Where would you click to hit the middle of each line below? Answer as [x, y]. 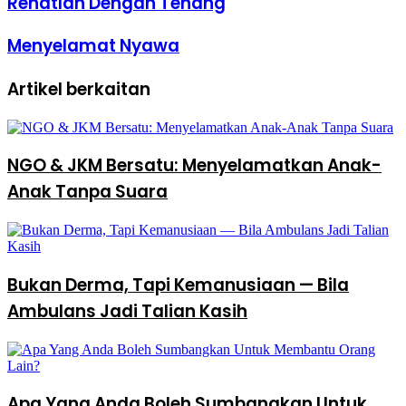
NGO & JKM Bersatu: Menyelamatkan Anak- [194, 166]
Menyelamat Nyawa [93, 46]
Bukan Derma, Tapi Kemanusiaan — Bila [178, 285]
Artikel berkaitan [79, 89]
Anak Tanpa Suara [87, 192]
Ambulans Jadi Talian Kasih [127, 311]
